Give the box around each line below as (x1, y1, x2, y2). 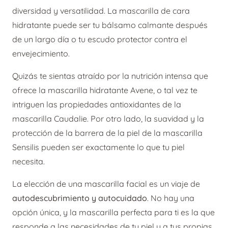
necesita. (12, 156, 45, 167)
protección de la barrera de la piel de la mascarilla (12, 128, 203, 138)
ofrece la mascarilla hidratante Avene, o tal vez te (12, 85, 197, 96)
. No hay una (147, 193, 194, 204)
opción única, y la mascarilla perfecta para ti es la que (12, 207, 215, 218)
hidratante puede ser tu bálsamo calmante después (12, 20, 208, 31)
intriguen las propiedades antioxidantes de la (12, 99, 181, 110)
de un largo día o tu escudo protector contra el (12, 34, 187, 45)
